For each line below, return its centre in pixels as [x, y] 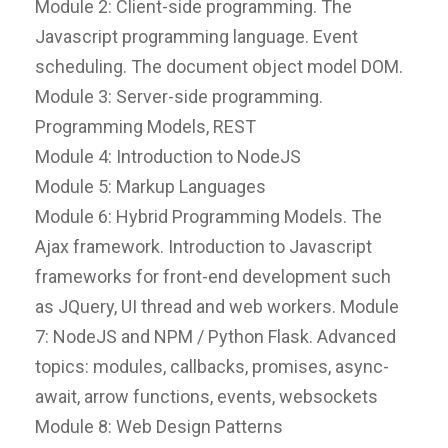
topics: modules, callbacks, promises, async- [212, 366]
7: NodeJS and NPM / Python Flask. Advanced [215, 336]
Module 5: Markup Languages [150, 186]
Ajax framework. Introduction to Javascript [203, 246]
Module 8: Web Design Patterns [159, 426]
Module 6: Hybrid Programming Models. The [208, 216]
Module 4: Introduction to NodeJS [168, 156]
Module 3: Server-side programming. [179, 96]
